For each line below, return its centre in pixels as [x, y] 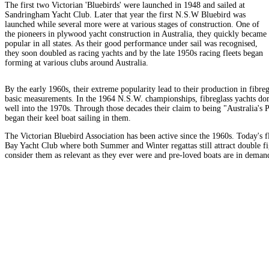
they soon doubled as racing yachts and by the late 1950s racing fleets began [134, 53]
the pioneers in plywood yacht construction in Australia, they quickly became [136, 34]
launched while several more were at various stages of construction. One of [132, 24]
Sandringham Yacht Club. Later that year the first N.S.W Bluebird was [125, 15]
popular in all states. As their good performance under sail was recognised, [131, 44]
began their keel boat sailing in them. [68, 118]
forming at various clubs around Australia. [77, 63]
